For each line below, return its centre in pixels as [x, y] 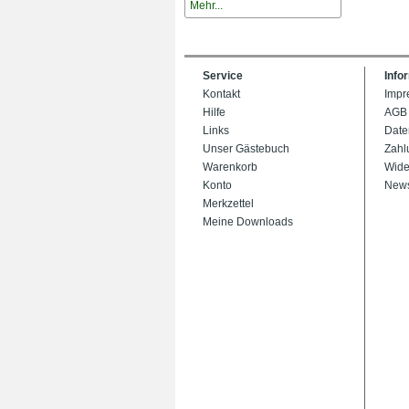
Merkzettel [228, 204]
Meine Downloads [248, 222]
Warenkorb [230, 167]
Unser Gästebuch [246, 149]
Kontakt [221, 94]
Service [223, 76]
